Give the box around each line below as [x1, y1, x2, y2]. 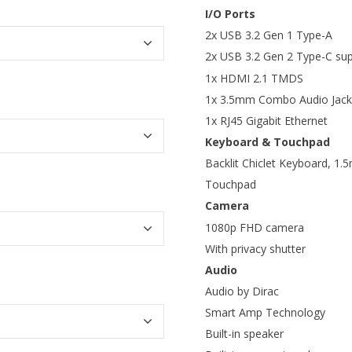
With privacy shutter [205, 240, 306, 256]
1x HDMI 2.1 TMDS [205, 70, 303, 86]
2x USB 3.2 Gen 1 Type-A [205, 27, 332, 43]
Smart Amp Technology [205, 305, 325, 321]
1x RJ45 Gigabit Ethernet [205, 112, 328, 128]
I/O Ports [205, 6, 255, 22]
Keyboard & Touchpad [205, 134, 330, 150]
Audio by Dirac [205, 284, 279, 299]
